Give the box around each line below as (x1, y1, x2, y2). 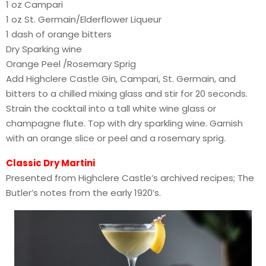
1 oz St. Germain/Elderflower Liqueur (6, 12, 161, 26)
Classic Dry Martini (6, 156, 95, 169)
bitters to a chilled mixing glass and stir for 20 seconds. (6, 87, 248, 100)
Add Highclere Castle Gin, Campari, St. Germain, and (6, 72, 236, 85)
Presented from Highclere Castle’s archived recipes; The (6, 171, 254, 184)
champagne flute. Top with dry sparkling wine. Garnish (6, 116, 243, 129)
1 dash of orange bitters (6, 27, 112, 40)
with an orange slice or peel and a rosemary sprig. (6, 131, 226, 144)
